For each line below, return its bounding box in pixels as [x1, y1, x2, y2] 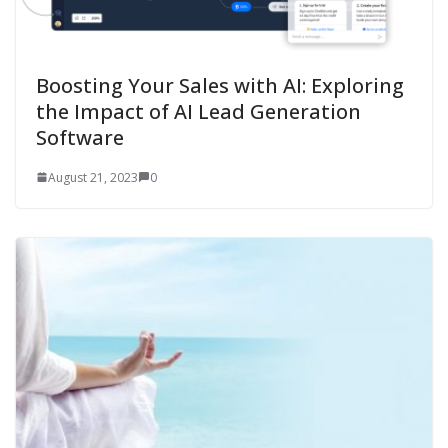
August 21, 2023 [48, 168, 138, 186]
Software [36, 123, 124, 151]
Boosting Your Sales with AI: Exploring [36, 71, 404, 99]
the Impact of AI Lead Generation [36, 97, 361, 125]
